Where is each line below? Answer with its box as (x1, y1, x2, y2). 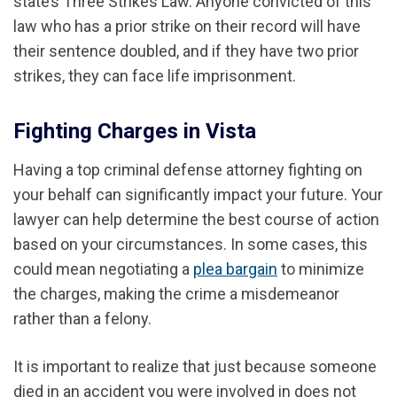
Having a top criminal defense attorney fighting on (13, 160, 362, 180)
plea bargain (193, 260, 277, 279)
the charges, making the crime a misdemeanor (13, 284, 339, 304)
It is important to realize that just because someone (13, 357, 377, 377)
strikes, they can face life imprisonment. (13, 66, 296, 86)
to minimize (277, 260, 364, 279)
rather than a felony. (13, 309, 152, 329)
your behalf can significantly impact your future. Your (13, 185, 383, 205)
